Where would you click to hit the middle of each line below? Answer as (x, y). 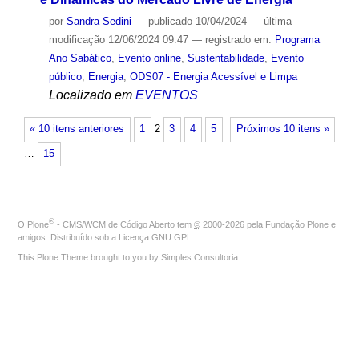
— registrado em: (233, 40)
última (277, 22)
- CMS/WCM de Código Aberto (115, 225)
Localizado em (90, 95)
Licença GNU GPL (155, 238)
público (65, 77)
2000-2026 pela (233, 225)
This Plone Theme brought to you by (89, 258)
